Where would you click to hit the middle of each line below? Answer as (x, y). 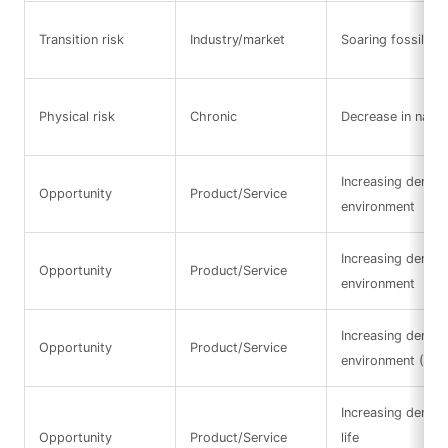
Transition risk (81, 39)
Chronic (213, 116)
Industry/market (237, 39)
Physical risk (76, 116)
